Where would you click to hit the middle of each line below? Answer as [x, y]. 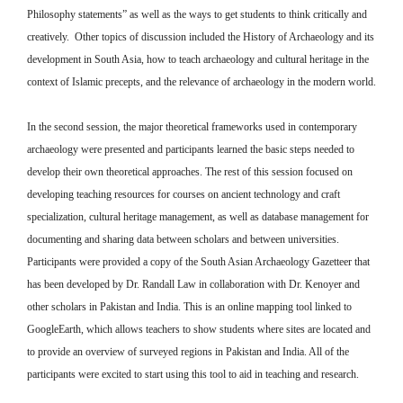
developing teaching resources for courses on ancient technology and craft [184, 194]
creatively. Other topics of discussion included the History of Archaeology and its [201, 36]
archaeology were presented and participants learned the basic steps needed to [191, 149]
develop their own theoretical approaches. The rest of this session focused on [190, 172]
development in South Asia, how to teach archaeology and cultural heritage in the [198, 59]
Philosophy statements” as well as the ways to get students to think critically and [197, 14]
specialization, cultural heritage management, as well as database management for [198, 217]
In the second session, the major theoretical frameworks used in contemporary [192, 127]
